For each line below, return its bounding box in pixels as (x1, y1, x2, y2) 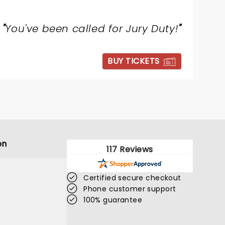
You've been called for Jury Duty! (5, 22, 179, 36)
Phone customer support (83, 184, 176, 194)
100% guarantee (83, 195, 143, 205)
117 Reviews (106, 144, 153, 156)
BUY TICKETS (107, 55, 160, 67)
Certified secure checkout (83, 173, 181, 183)
